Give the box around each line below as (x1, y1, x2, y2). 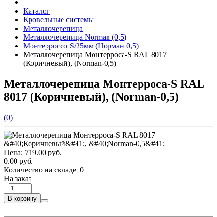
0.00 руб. (4, 156, 33, 165)
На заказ (4, 174, 31, 183)
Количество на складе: (4, 165, 80, 174)
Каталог (23, 7, 50, 15)
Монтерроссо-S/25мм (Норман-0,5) (23, 42, 139, 50)
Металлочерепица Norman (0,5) (23, 33, 126, 41)
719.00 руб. (25, 148, 62, 156)
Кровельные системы (23, 15, 94, 24)
